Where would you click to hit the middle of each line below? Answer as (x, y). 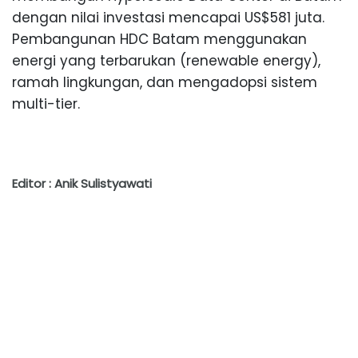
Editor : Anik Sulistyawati (82, 184)
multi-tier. (46, 104)
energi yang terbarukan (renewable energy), (166, 61)
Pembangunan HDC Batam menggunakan (159, 40)
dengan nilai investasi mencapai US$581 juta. (168, 18)
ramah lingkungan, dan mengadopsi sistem (165, 83)
